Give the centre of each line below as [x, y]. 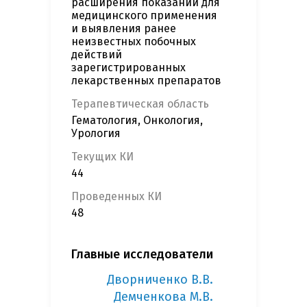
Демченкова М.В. [163, 297]
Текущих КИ [102, 157]
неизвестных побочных [134, 42]
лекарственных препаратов [146, 81]
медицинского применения [144, 16]
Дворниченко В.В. [160, 280]
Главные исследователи [142, 255]
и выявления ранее [124, 29]
